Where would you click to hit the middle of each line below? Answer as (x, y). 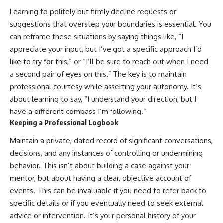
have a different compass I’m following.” (78, 111)
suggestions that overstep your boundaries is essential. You (111, 24)
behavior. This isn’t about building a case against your (100, 166)
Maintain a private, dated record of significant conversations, (111, 141)
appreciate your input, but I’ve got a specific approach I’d (106, 49)
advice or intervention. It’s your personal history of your (103, 216)
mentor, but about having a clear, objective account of (101, 178)
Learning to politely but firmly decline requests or (93, 11)
